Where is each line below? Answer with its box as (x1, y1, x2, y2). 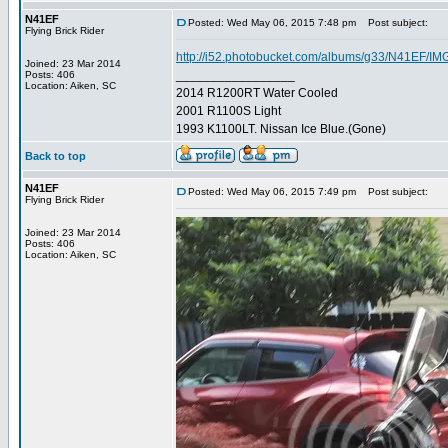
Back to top (25, 150, 86, 162)
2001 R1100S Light (176, 104, 281, 118)
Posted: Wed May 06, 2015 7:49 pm (188, 186, 356, 197)
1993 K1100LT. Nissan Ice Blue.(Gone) (176, 122, 386, 136)
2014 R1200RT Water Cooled (176, 86, 338, 100)
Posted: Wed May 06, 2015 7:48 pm (188, 17, 356, 28)
